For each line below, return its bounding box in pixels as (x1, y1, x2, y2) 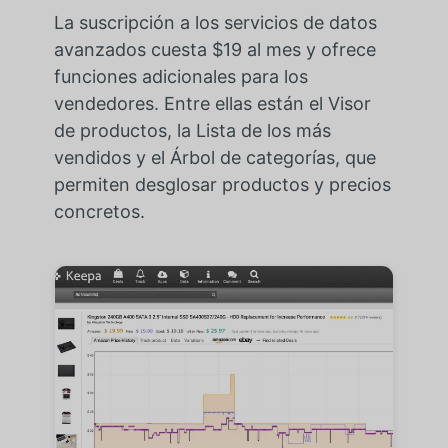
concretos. (53, 201, 145, 223)
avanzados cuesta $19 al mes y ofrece (53, 39, 376, 61)
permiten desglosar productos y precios (53, 174, 391, 196)
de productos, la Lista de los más (53, 120, 331, 142)
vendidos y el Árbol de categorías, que (53, 147, 376, 169)
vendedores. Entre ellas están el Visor (53, 93, 371, 115)
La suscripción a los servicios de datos (53, 12, 377, 34)
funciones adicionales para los (53, 66, 308, 88)
